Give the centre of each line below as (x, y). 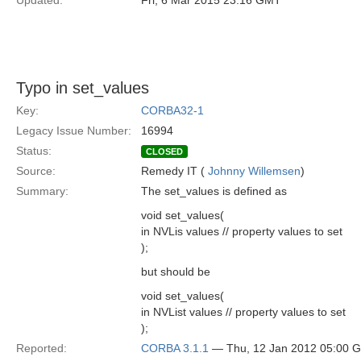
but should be (176, 272)
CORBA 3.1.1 (175, 348)
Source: (36, 171)
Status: (34, 151)
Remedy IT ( (174, 171)
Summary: (42, 191)
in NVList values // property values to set (243, 312)
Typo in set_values (83, 88)
